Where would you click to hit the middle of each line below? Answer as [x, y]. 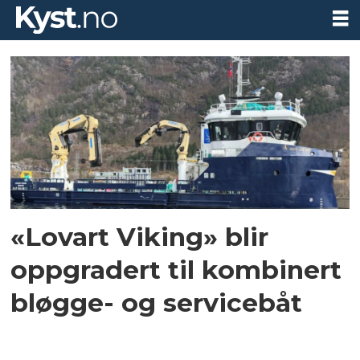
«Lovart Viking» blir [140, 236]
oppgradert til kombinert [176, 269]
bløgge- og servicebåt [157, 302]
